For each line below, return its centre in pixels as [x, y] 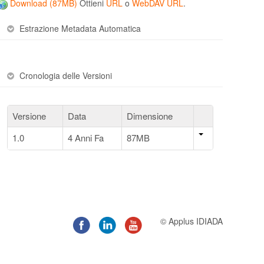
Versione [29, 115]
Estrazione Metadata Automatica [80, 28]
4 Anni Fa [86, 137]
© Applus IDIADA [192, 221]
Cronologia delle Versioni [66, 75]
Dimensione [150, 115]
